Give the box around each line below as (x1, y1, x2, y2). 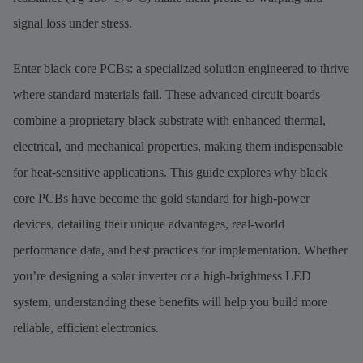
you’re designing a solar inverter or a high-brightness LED (13, 268, 311, 283)
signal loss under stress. (13, 15, 132, 30)
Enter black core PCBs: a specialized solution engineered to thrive (13, 61, 349, 75)
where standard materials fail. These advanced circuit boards (13, 87, 320, 101)
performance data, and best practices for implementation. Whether (13, 242, 348, 257)
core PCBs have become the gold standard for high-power (13, 190, 310, 205)
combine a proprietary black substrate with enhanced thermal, (13, 113, 326, 127)
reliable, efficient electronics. (13, 320, 159, 335)
